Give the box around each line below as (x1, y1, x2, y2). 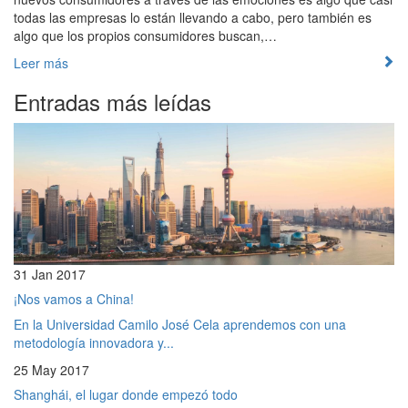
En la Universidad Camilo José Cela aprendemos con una (14, 315, 346, 334)
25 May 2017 (14, 361, 89, 380)
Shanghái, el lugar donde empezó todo (14, 385, 238, 404)
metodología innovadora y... (14, 333, 174, 352)
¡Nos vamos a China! (14, 290, 134, 309)
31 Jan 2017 (14, 265, 86, 284)
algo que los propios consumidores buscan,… (14, 25, 277, 45)
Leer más (14, 53, 68, 72)
